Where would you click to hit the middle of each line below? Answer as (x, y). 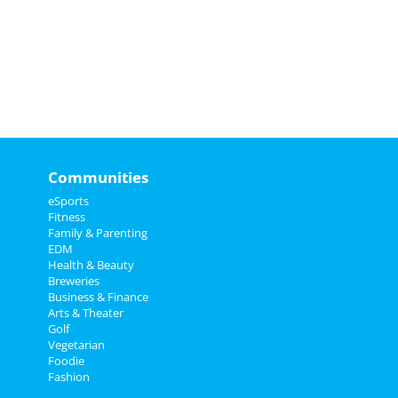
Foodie (66, 361)
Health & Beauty (91, 265)
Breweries (73, 281)
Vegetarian (76, 345)
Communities (98, 177)
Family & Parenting (97, 233)
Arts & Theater (85, 313)
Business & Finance (98, 297)
